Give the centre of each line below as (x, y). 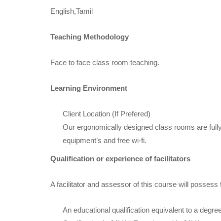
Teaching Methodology (90, 37)
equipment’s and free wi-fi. (105, 140)
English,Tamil (72, 11)
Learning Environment (89, 88)
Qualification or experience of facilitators (120, 158)
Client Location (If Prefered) (107, 113)
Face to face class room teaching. (105, 62)
